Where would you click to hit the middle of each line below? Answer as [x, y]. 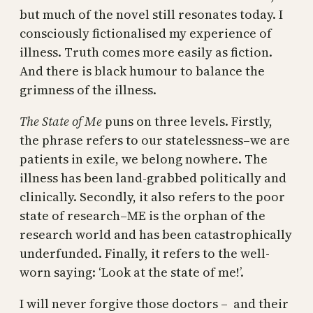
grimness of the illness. [88, 89]
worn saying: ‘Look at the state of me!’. [132, 272]
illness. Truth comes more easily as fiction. [146, 52]
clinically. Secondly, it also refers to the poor [152, 196]
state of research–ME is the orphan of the [143, 215]
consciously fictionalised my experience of [146, 33]
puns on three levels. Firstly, [187, 121]
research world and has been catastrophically [156, 234]
